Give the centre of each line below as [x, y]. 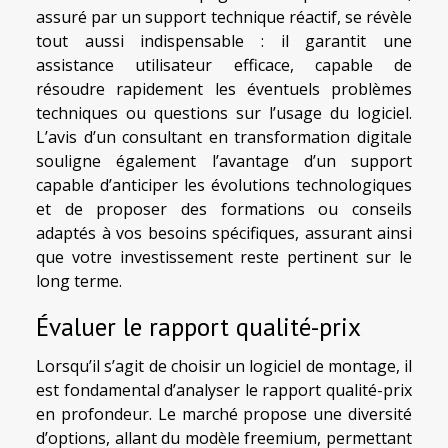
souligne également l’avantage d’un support [224, 161]
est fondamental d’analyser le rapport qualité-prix [224, 389]
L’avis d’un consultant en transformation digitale [224, 137]
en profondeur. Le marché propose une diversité [224, 413]
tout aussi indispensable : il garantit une [224, 41]
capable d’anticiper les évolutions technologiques [224, 185]
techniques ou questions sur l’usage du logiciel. [224, 113]
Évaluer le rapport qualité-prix [198, 326]
